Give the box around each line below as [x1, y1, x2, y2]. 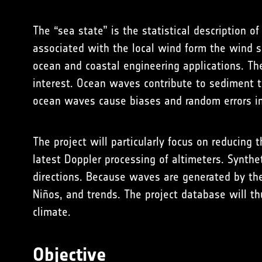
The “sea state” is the [32, 23, 142, 37]
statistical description [142, 23, 246, 37]
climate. [32, 205, 71, 219]
